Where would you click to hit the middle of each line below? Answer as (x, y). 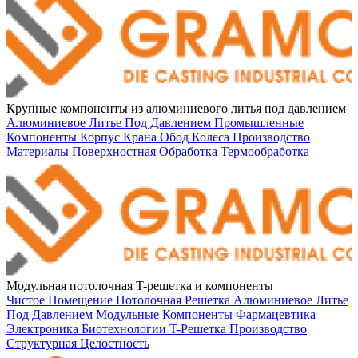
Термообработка (265, 152)
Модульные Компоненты (166, 315)
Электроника (44, 329)
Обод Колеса (196, 137)
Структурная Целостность (78, 344)
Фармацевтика (276, 315)
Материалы (39, 152)
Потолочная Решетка (175, 300)
